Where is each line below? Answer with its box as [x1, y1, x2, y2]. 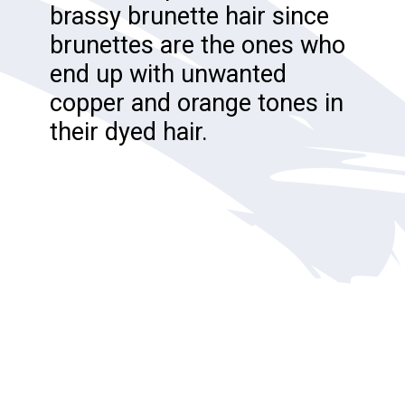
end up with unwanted [50, 59, 287, 89]
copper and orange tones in [50, 88, 344, 118]
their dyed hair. [50, 117, 209, 146]
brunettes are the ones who [50, 30, 346, 60]
